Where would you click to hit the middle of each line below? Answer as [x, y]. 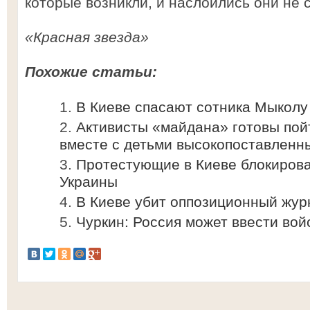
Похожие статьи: [91, 72]
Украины [89, 182]
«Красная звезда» [87, 37]
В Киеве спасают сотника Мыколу [192, 107]
